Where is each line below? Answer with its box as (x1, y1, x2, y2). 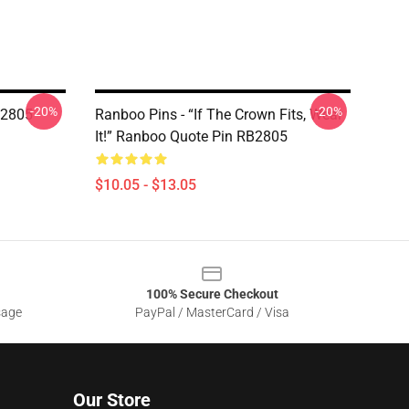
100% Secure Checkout (145, 287, 278, 301)
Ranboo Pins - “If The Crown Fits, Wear (95, 106, 342, 123)
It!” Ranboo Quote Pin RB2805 (95, 128, 288, 145)
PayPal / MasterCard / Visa (134, 305, 289, 320)
